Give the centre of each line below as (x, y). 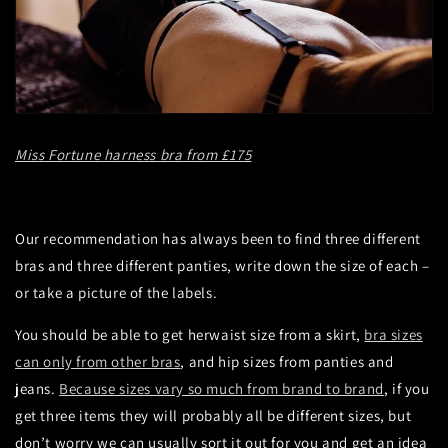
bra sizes (393, 335)
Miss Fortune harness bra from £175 (133, 155)
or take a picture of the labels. (116, 293)
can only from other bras (98, 362)
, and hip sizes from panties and (287, 362)
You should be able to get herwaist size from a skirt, (190, 335)
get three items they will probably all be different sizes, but (213, 416)
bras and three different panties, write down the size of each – (222, 266)
